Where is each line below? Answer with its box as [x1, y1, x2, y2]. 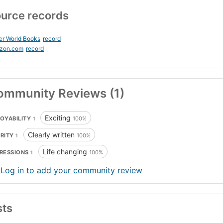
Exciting [45, 113, 73, 122]
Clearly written [27, 130, 77, 139]
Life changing [42, 147, 89, 156]
